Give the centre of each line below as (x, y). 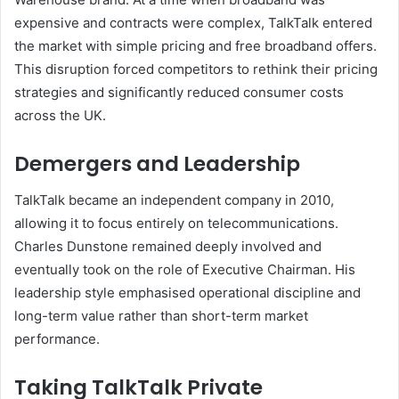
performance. (57, 338)
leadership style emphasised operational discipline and (187, 292)
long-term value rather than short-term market (161, 315)
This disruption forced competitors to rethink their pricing (196, 69)
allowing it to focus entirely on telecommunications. (176, 223)
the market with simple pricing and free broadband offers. (195, 46)
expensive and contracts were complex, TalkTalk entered (193, 23)
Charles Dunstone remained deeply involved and (168, 246)
